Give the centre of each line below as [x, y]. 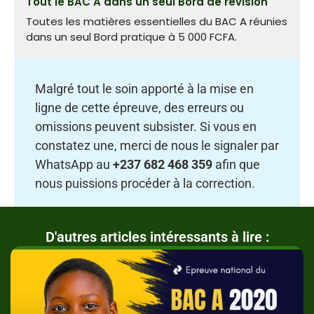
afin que [236, 165]
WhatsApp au [74, 165]
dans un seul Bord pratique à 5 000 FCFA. [131, 36]
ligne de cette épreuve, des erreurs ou [139, 108]
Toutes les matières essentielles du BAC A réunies [157, 21]
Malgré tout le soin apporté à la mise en [144, 89]
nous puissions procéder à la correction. [145, 184]
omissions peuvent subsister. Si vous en [146, 127]
